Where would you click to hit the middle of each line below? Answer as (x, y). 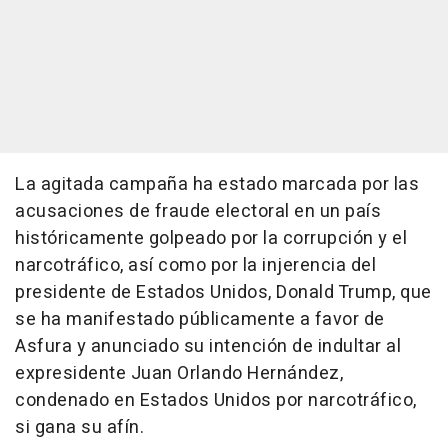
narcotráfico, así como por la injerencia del (195, 266)
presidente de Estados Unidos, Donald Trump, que (223, 293)
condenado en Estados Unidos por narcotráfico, (216, 401)
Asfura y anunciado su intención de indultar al (208, 347)
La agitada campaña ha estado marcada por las (217, 185)
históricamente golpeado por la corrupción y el (211, 239)
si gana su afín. (79, 428)
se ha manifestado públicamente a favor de (200, 320)
